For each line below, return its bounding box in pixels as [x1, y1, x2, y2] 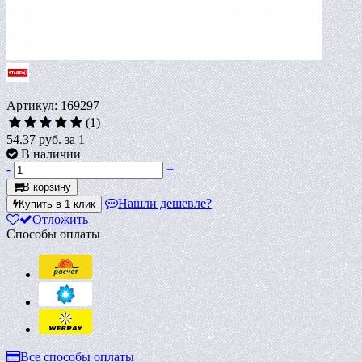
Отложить [32, 212, 88, 226]
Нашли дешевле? [118, 196, 212, 210]
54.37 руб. [6, 132, 65, 146]
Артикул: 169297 [6, 98, 99, 112]
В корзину [23, 180, 71, 193]
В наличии [21, 146, 81, 161]
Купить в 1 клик [19, 197, 95, 210]
